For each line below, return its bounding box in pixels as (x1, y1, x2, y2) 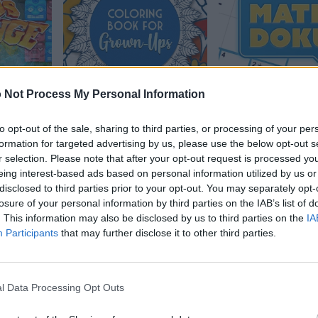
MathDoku (218, 106, 288, 124)
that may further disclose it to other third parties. (58, 226, 276, 238)
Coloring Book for (62, 106, 182, 124)
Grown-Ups (62, 127, 143, 145)
